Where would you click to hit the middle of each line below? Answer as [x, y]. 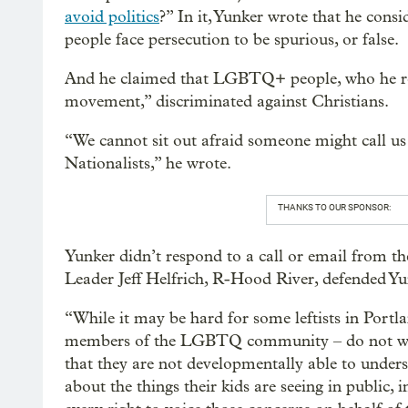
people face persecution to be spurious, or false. [232, 40]
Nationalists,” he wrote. [148, 164]
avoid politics [112, 17]
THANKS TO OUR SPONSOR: [334, 208]
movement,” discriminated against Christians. [227, 102]
